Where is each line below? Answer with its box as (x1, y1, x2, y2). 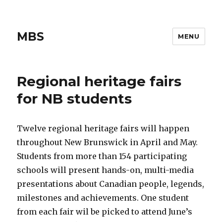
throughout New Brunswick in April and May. (17, 137, 198, 147)
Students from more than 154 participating (17, 151, 187, 161)
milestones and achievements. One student (17, 193, 189, 203)
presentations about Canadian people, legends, (17, 179, 205, 189)
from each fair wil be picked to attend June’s (17, 207, 193, 217)
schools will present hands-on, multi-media (17, 165, 194, 175)
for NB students (17, 90, 132, 107)
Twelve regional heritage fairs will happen (17, 123, 190, 133)
